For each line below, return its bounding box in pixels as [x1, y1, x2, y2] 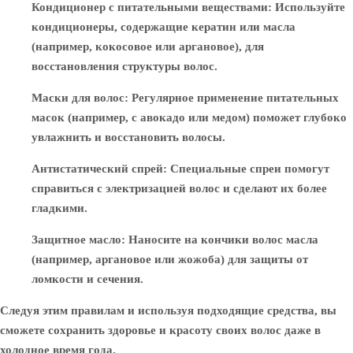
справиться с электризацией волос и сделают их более [32, 182, 327, 195]
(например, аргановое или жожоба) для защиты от [32, 253, 308, 266]
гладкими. [32, 202, 87, 214]
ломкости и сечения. [32, 273, 143, 285]
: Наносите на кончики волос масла [121, 233, 318, 246]
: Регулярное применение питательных [124, 91, 339, 104]
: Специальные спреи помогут [163, 162, 329, 175]
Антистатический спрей [32, 162, 163, 175]
